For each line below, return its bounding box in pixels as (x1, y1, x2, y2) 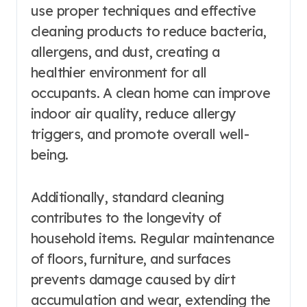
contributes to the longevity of (31, 209, 221, 227)
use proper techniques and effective (31, 2, 256, 20)
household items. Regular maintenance (31, 230, 275, 247)
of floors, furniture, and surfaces (31, 250, 231, 268)
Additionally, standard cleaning (31, 188, 224, 206)
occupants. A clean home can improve (31, 84, 270, 102)
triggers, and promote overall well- (31, 125, 249, 143)
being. (31, 146, 69, 164)
